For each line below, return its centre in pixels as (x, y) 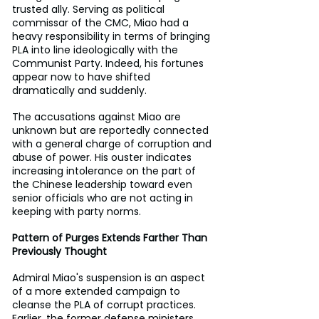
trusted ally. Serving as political (90, 9)
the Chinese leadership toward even (104, 184)
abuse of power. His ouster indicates (103, 157)
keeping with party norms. (77, 211)
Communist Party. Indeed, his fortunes (109, 63)
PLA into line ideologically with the (96, 49)
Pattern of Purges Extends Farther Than (111, 237)
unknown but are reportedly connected (112, 130)
